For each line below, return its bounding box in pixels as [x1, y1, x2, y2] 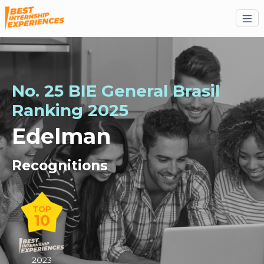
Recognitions [12, 157, 108, 174]
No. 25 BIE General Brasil [12, 81, 220, 101]
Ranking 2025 [12, 100, 128, 121]
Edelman [12, 123, 111, 150]
